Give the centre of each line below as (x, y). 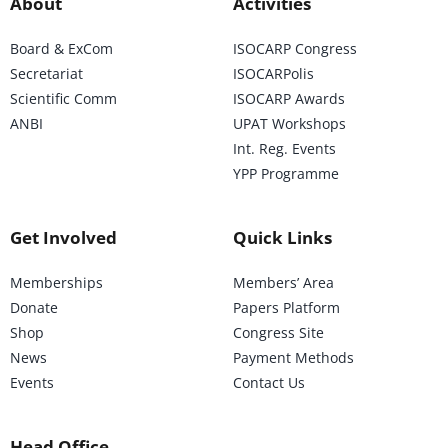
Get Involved (63, 237)
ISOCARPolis (273, 73)
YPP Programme (285, 173)
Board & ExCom (61, 48)
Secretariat (46, 73)
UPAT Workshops (289, 123)
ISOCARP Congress (294, 48)
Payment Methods (293, 357)
